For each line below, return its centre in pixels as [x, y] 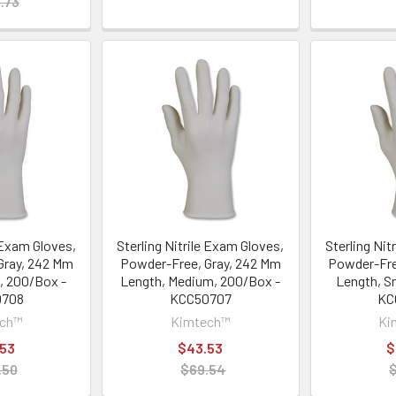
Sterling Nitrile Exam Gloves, [201, 245]
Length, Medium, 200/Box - [201, 280]
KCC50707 [200, 298]
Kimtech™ [200, 321]
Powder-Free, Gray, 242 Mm [200, 263]
